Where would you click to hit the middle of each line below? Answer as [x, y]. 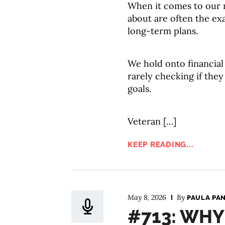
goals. [139, 89]
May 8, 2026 [147, 197]
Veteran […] [152, 121]
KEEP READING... [161, 145]
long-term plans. [163, 31]
